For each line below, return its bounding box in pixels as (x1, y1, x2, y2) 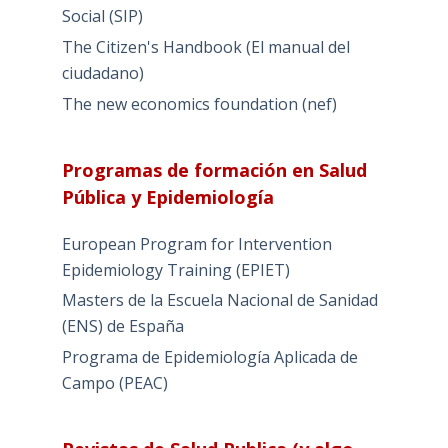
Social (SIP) (61, 5, 143, 28)
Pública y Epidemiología (61, 184, 274, 209)
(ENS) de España (61, 315, 184, 338)
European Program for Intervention (61, 232, 332, 255)
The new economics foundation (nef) (61, 92, 337, 115)
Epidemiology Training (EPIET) (61, 258, 290, 281)
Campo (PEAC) (61, 372, 168, 395)
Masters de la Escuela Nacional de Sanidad (61, 289, 378, 312)
